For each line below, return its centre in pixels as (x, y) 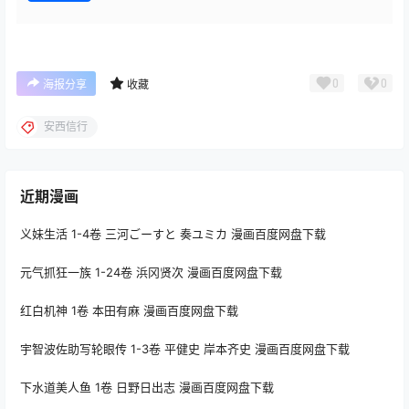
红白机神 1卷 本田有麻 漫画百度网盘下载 (129, 310)
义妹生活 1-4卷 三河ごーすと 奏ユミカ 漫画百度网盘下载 (173, 233)
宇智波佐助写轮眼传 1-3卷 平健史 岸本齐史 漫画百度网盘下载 (185, 348)
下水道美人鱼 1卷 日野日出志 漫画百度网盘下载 (147, 387)
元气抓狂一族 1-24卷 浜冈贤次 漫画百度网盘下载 (151, 272)
